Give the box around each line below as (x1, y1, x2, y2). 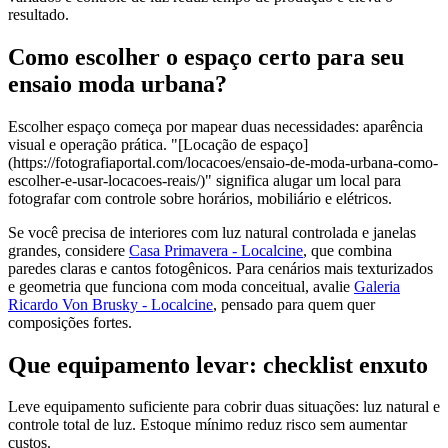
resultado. (8, 5, 69, 23)
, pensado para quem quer (213, 295, 375, 313)
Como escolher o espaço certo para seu (8, 43, 404, 70)
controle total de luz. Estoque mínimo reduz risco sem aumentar (8, 416, 407, 434)
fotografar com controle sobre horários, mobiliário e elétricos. (8, 189, 392, 207)
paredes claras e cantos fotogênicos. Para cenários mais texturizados (8, 259, 433, 277)
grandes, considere (8, 241, 129, 259)
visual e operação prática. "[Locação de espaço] (8, 135, 308, 153)
